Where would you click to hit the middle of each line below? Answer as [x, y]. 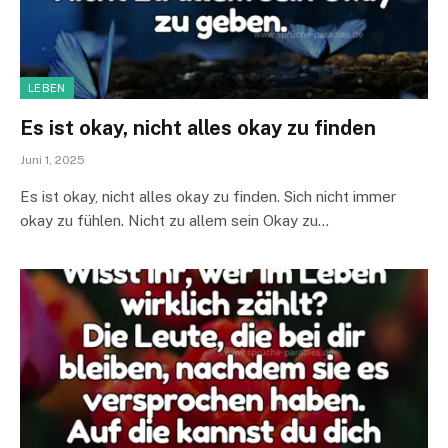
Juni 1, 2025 [52, 160]
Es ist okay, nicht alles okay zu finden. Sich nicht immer [208, 196]
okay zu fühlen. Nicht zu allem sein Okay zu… [174, 220]
